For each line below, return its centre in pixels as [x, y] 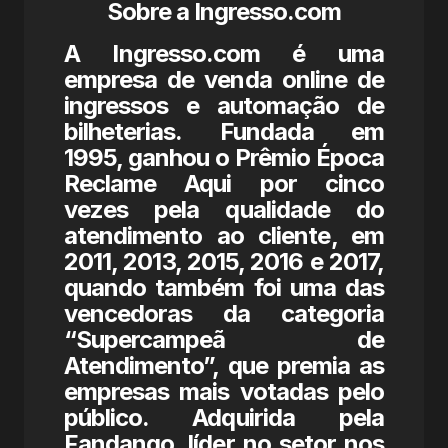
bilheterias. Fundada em [224, 131]
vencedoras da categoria [224, 313]
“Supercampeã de [224, 339]
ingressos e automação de [224, 105]
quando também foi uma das [224, 287]
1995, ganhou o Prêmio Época [224, 157]
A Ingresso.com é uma [224, 53]
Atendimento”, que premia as [224, 365]
